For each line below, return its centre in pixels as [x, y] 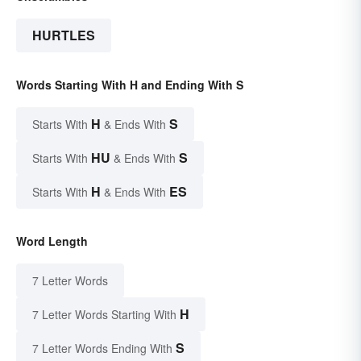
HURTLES [64, 35]
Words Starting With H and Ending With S [130, 85]
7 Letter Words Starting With [104, 315]
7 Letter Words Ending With [102, 349]
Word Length [52, 241]
